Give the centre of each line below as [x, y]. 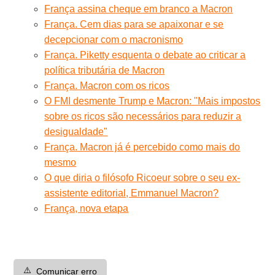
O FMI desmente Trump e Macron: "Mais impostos [153, 101]
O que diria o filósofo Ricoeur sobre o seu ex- [142, 177]
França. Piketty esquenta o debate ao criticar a [145, 55]
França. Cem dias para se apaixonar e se [134, 24]
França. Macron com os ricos [107, 85]
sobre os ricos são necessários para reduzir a [143, 116]
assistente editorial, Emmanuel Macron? [132, 193]
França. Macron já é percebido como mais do [142, 147]
